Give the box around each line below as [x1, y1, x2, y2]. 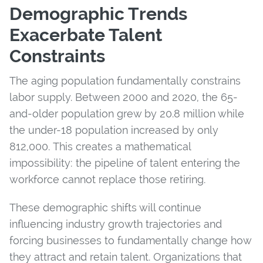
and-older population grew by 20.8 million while [9, 107, 244, 120]
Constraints [9, 45, 105, 66]
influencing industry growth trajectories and [9, 217, 222, 230]
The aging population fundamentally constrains [9, 74, 241, 87]
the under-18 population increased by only [9, 123, 218, 136]
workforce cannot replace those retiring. [9, 173, 205, 186]
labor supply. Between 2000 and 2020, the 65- [9, 90, 238, 103]
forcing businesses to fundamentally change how [9, 234, 251, 247]
